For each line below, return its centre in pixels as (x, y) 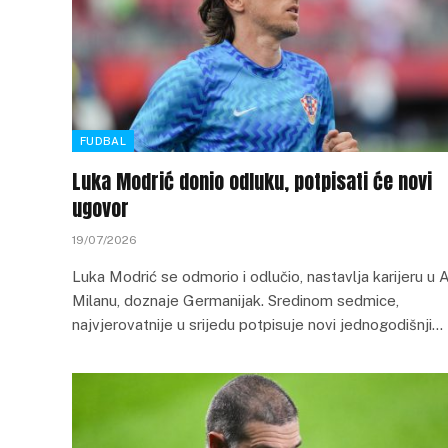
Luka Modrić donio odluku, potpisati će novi (252, 181)
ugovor (100, 208)
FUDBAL (103, 141)
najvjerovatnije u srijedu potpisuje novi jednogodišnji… (257, 324)
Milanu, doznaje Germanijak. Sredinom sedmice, (235, 300)
